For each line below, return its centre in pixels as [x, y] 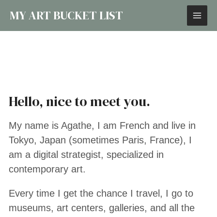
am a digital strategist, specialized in [86, 155]
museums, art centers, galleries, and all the [102, 208]
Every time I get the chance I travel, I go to [101, 193]
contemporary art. [47, 169]
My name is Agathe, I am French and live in [102, 125]
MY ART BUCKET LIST [66, 15]
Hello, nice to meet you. [80, 101]
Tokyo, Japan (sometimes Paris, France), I [101, 140]
